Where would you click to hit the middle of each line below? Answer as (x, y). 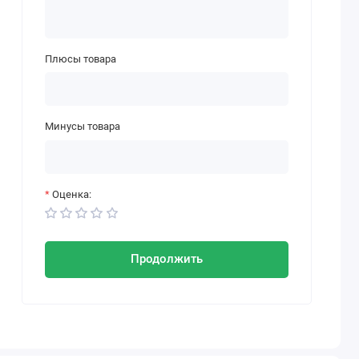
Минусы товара (82, 127)
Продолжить (167, 259)
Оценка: (71, 194)
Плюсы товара (80, 58)
